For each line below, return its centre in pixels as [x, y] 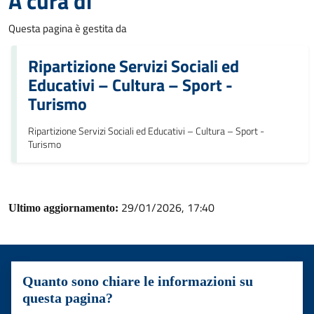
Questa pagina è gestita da [68, 28]
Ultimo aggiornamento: [65, 207]
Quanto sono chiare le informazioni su [138, 281]
